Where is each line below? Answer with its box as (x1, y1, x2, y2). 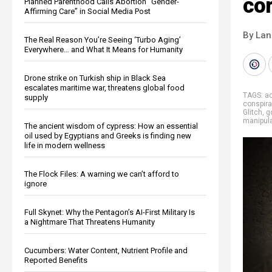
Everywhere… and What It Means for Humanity (24, 44, 183, 54)
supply (24, 92, 48, 102)
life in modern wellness (24, 140, 105, 150)
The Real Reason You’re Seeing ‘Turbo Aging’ (24, 35, 181, 44)
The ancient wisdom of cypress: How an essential (24, 121, 198, 131)
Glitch (243, 107, 262, 117)
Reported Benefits (24, 255, 87, 265)
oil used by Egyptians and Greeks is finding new (24, 131, 191, 140)
